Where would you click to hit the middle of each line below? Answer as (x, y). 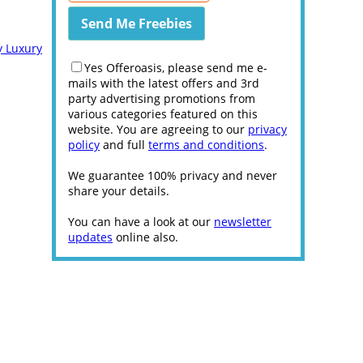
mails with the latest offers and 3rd (164, 83)
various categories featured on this (163, 114)
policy (84, 145)
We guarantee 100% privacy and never (173, 175)
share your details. (119, 191)
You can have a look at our (141, 222)
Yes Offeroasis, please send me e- (176, 68)
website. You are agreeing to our (158, 129)
